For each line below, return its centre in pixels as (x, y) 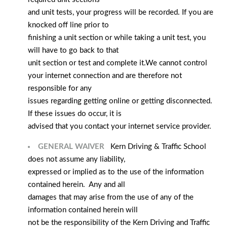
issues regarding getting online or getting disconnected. (121, 101)
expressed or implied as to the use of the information (116, 172)
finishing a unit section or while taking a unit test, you (117, 38)
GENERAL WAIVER (72, 147)
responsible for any (60, 88)
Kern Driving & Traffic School (158, 147)
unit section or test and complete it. (87, 63)
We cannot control (176, 63)
